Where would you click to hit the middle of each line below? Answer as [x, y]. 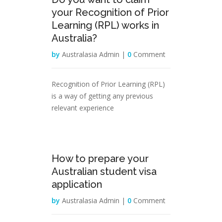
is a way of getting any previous [102, 96]
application [77, 184]
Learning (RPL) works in [105, 25]
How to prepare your [100, 159]
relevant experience [83, 108]
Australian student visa [104, 171]
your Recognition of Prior [110, 12]
